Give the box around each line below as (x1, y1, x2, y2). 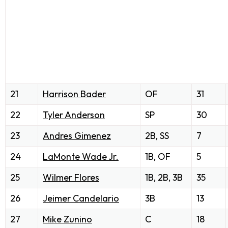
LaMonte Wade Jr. (43, 150, 119, 162)
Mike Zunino (43, 213, 92, 225)
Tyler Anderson (43, 108, 105, 121)
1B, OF (145, 150, 170, 162)
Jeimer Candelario (43, 192, 119, 204)
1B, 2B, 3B (145, 171, 183, 183)
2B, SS (145, 129, 169, 141)
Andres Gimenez (43, 129, 111, 141)
